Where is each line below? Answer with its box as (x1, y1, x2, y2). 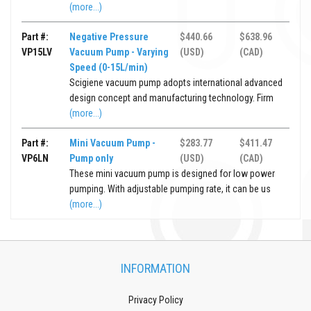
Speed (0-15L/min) (69, 62, 149, 74)
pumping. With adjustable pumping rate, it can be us (69, 183, 271, 195)
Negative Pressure (69, 31, 149, 43)
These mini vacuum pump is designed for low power (69, 168, 276, 180)
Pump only (69, 153, 114, 165)
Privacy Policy (128, 294, 183, 306)
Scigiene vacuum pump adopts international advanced (69, 77, 283, 89)
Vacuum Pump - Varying (69, 47, 169, 58)
